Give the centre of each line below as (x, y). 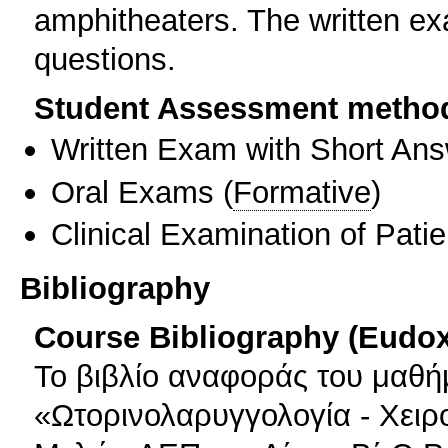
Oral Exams (132, 191)
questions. (105, 58)
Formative (302, 191)
